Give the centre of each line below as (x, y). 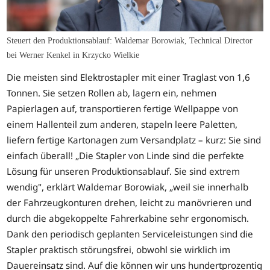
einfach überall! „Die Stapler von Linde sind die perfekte (126, 156)
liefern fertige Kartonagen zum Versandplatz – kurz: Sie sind (134, 140)
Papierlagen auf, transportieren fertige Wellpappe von (123, 109)
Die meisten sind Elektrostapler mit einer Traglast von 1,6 (129, 77)
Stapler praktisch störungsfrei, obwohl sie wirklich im (119, 250)
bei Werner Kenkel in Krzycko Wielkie (73, 55)
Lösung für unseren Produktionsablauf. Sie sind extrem (124, 171)
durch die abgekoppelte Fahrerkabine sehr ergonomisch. (128, 218)
